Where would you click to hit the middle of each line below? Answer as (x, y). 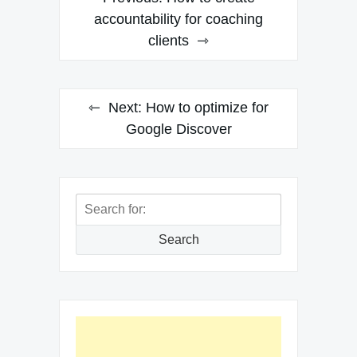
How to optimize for (207, 107)
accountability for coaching (178, 19)
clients (169, 40)
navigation (106, 20)
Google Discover (178, 129)
